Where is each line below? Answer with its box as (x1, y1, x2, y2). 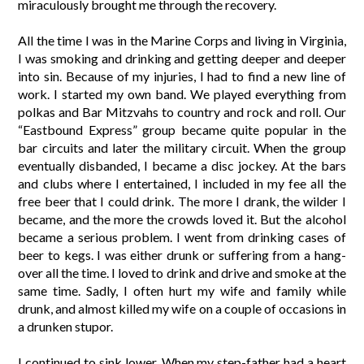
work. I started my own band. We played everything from (18, 85, 346, 102)
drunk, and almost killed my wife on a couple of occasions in (18, 300, 346, 316)
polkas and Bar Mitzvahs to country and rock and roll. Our (18, 103, 346, 119)
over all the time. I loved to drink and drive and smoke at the (18, 264, 346, 280)
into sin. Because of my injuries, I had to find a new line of (18, 67, 346, 84)
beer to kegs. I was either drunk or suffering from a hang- (18, 246, 346, 262)
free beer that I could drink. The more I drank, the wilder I (18, 193, 346, 209)
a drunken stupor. (18, 318, 114, 334)
